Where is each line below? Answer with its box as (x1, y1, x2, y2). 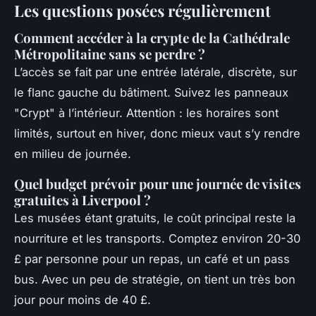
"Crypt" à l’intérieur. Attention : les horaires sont (14, 105, 279, 120)
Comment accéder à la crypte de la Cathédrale (14, 28, 290, 47)
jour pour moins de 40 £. (14, 292, 151, 307)
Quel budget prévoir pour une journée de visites (14, 174, 301, 193)
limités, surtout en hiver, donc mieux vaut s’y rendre (14, 126, 300, 140)
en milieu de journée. (14, 146, 131, 161)
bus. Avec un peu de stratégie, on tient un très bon (14, 272, 296, 286)
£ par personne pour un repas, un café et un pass (14, 251, 290, 266)
